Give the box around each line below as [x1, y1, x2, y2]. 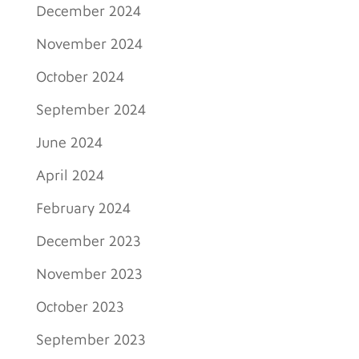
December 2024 [35, 3, 141, 20]
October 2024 [35, 69, 124, 86]
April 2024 [35, 167, 104, 184]
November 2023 [35, 266, 143, 283]
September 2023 [35, 332, 146, 349]
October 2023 [35, 299, 124, 316]
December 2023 [35, 233, 141, 250]
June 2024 [35, 135, 103, 151]
